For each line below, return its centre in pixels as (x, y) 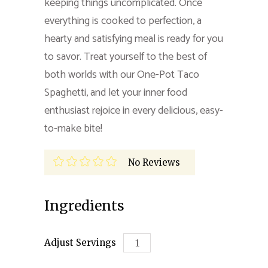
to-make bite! (73, 128)
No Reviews (154, 162)
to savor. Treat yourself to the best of (126, 57)
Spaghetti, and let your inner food (116, 92)
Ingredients (84, 205)
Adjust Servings (80, 242)
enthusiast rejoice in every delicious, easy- (134, 110)
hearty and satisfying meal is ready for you (134, 39)
